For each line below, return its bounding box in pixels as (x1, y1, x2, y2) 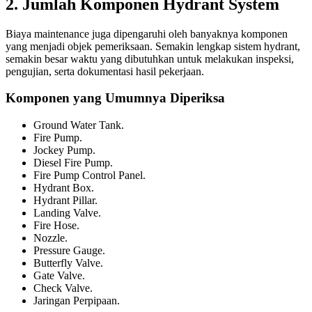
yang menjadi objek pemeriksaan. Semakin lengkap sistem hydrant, (6, 40, 300, 52)
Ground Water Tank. (33, 119, 124, 132)
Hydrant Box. (33, 182, 94, 194)
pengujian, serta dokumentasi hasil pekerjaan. (6, 65, 204, 77)
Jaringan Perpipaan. (33, 295, 120, 307)
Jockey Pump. (33, 144, 95, 157)
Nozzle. (33, 232, 68, 244)
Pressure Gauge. (33, 244, 105, 257)
